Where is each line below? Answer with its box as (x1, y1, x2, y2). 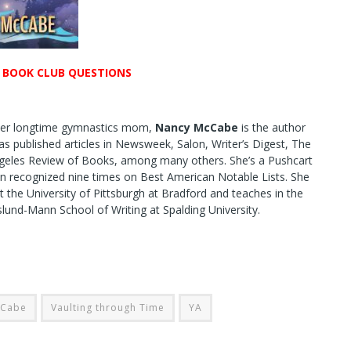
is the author (238, 120, 306, 135)
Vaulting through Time (51, 300, 165, 314)
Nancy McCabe (155, 120, 238, 135)
